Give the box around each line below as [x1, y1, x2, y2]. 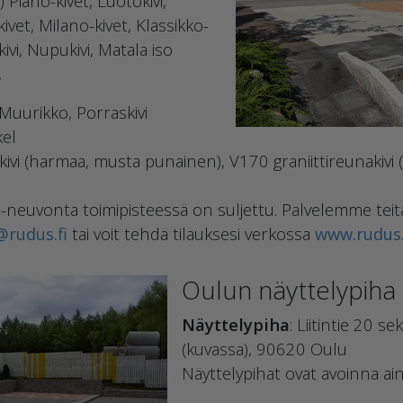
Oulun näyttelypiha [182, 273, 396, 307]
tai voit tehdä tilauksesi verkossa [67, 222, 315, 245]
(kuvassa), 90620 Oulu [182, 337, 347, 360]
